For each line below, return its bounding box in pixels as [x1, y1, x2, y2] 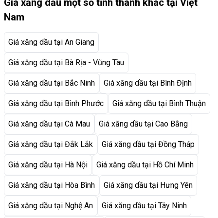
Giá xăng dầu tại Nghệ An [8, 201, 93, 211]
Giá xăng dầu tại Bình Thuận [112, 99, 206, 109]
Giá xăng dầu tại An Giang [8, 37, 94, 47]
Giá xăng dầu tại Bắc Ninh [8, 78, 95, 88]
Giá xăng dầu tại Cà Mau [8, 119, 90, 129]
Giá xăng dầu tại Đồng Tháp [102, 140, 195, 149]
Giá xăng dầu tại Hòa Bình [8, 181, 95, 190]
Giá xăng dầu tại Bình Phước [8, 99, 104, 109]
